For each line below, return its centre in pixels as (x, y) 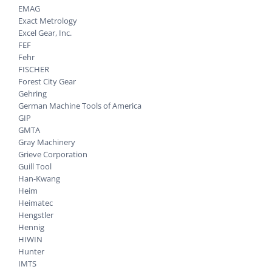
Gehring (32, 93)
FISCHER (34, 69)
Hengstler (36, 215)
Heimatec (36, 202)
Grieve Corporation (53, 154)
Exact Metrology (48, 20)
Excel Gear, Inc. (45, 32)
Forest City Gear (47, 81)
